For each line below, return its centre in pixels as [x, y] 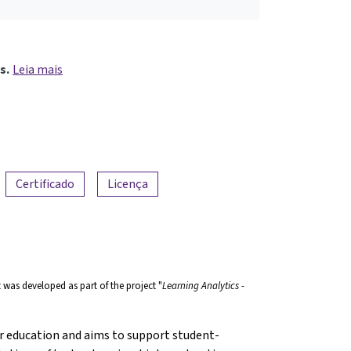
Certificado [45, 183]
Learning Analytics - [203, 285]
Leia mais [38, 69]
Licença [128, 183]
